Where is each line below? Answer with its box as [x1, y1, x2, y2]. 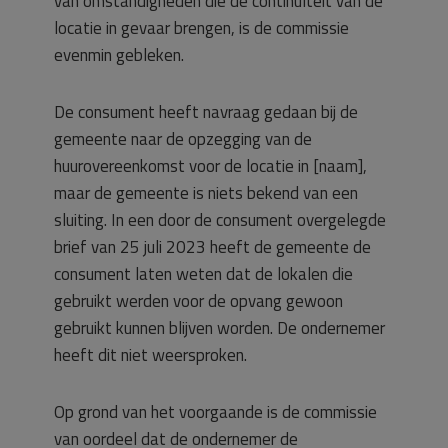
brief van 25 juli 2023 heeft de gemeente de [54, 234, 371, 260]
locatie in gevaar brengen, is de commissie [54, 15, 349, 41]
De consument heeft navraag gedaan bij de [54, 99, 358, 125]
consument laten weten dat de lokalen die [54, 261, 353, 287]
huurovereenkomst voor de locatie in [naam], [54, 153, 367, 179]
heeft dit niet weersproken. [54, 342, 247, 368]
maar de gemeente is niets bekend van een [54, 180, 358, 206]
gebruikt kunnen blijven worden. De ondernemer [54, 315, 385, 341]
